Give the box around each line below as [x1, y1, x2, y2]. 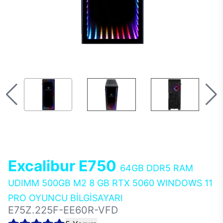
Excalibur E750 [8, 157, 120, 175]
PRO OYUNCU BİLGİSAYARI [8, 193, 123, 203]
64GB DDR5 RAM [120, 163, 193, 173]
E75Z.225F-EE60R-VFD [8, 204, 118, 216]
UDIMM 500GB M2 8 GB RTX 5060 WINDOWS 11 [8, 178, 213, 188]
